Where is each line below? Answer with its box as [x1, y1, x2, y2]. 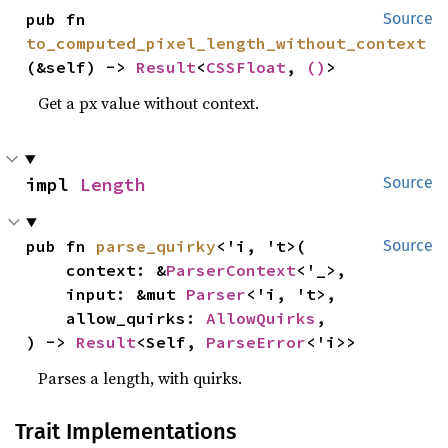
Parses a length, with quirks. [38, 367, 243, 389]
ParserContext [166, 260, 297, 280]
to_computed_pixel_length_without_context [26, 33, 427, 53]
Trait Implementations [15, 418, 236, 445]
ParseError [206, 332, 307, 352]
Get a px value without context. [38, 92, 260, 114]
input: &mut [66, 284, 187, 304]
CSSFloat [206, 57, 287, 77]
